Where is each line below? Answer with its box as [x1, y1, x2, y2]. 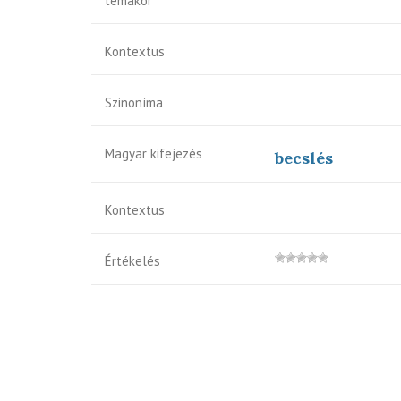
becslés [275, 148, 333, 168]
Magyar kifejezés [105, 145, 202, 162]
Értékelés [105, 252, 160, 269]
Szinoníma [105, 94, 163, 111]
